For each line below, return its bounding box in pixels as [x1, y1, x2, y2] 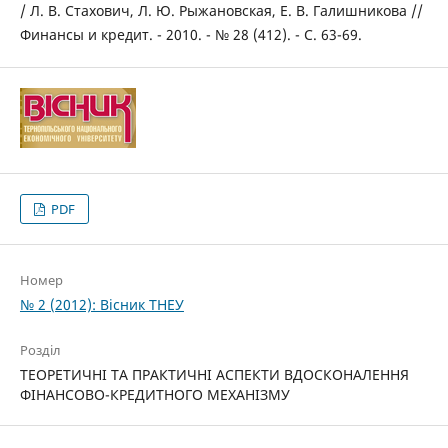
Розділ [19, 341, 61, 360]
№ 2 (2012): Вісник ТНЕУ [19, 295, 184, 315]
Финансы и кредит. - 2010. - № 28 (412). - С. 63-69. [19, 25, 362, 45]
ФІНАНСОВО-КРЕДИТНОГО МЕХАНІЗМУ [19, 385, 290, 405]
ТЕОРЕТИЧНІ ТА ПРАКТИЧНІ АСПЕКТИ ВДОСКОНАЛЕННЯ [19, 365, 409, 385]
